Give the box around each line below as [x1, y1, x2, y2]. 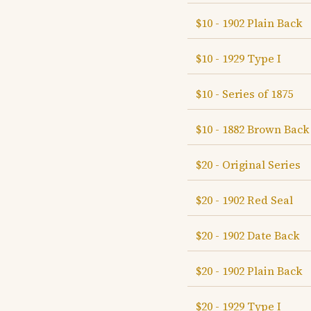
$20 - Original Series [196, 157, 301, 172]
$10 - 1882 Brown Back [196, 121, 310, 137]
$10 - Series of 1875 [196, 86, 293, 101]
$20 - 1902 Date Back [196, 228, 300, 243]
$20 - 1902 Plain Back [196, 263, 303, 278]
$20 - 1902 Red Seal [196, 192, 293, 208]
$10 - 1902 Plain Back [196, 15, 303, 31]
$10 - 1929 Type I [196, 51, 281, 66]
